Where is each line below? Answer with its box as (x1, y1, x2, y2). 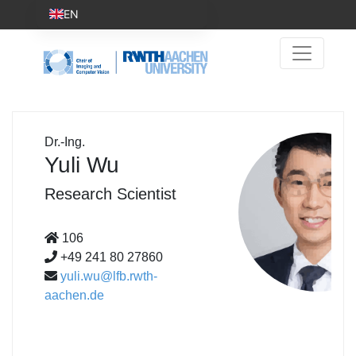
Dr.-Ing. (44, 134, 85, 149)
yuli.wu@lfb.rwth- (60, 269, 157, 283)
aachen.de (44, 288, 104, 302)
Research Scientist (44, 184, 176, 203)
